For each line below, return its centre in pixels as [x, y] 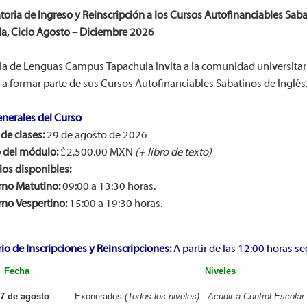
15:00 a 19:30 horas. [114, 204]
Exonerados [99, 296]
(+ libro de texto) [173, 153]
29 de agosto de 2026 [96, 136]
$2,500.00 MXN [96, 153]
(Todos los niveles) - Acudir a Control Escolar [214, 296]
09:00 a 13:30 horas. [108, 187]
